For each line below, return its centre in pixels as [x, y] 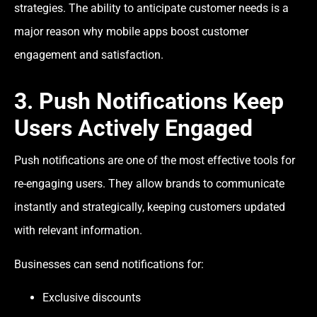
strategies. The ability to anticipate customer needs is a [151, 8]
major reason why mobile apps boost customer [131, 32]
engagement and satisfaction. [89, 55]
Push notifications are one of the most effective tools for [155, 161]
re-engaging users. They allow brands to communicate [149, 184]
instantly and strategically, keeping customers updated [150, 207]
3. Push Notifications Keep [149, 102]
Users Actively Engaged [133, 128]
